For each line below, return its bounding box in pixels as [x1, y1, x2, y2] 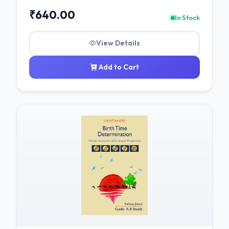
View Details [96, 38, 140, 48]
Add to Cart [97, 62, 139, 72]
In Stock [175, 13, 200, 22]
